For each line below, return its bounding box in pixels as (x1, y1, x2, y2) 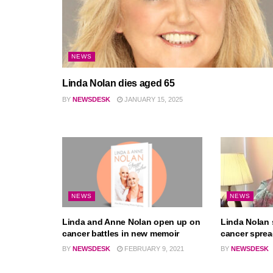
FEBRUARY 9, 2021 (122, 245, 184, 253)
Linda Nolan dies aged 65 (62, 78, 175, 89)
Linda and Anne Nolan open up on (62, 217, 200, 227)
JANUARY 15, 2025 (122, 96, 183, 104)
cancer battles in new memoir (62, 229, 180, 239)
